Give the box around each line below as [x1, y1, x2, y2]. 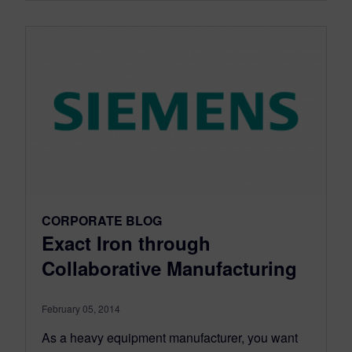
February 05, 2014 [42, 302, 120, 316]
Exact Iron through [42, 229, 211, 257]
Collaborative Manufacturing [42, 255, 297, 282]
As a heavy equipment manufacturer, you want [42, 328, 298, 347]
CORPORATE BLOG [42, 211, 162, 230]
